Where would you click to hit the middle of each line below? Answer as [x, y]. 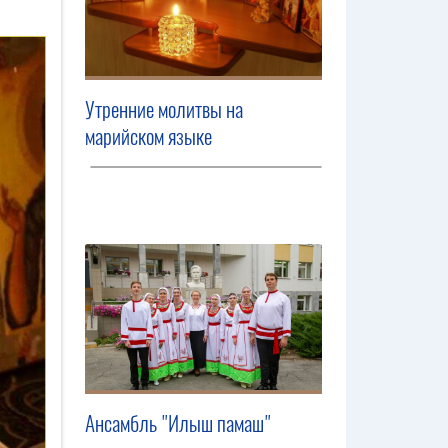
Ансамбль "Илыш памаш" [178, 424]
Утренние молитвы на [164, 110]
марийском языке [148, 137]
